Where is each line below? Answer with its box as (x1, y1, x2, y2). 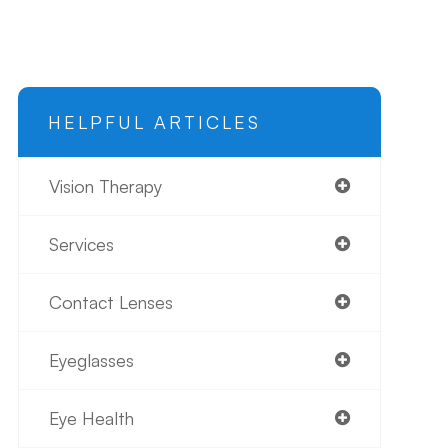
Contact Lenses (48, 291, 173, 313)
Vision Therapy (48, 175, 162, 197)
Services (48, 233, 114, 255)
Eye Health (48, 407, 134, 429)
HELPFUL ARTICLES (47, 111, 261, 133)
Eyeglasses (48, 349, 134, 371)
